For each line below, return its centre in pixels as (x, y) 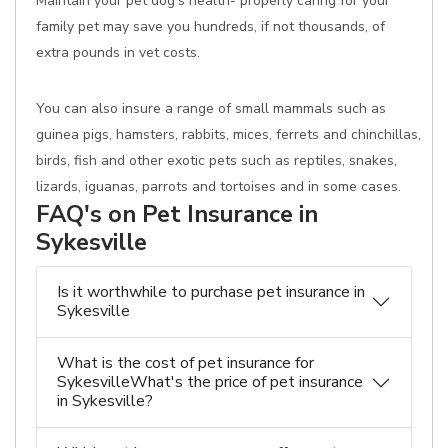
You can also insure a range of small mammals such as (211, 108)
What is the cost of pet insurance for (185, 363)
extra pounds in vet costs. (118, 52)
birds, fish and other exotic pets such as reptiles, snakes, (216, 160)
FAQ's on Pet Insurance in (177, 214)
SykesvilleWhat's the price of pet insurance (210, 382)
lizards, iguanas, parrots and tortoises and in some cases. (218, 186)
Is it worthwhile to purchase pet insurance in (211, 292)
